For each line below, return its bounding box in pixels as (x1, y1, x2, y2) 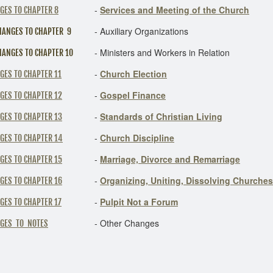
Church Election (100, 68, 167, 80)
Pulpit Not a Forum (100, 196, 178, 208)
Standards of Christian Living (100, 110, 222, 122)
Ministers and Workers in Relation (97, 46, 230, 58)
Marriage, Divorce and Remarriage (100, 153, 240, 165)
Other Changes (97, 217, 159, 229)
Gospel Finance (100, 89, 166, 101)
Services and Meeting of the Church (100, 4, 249, 16)
